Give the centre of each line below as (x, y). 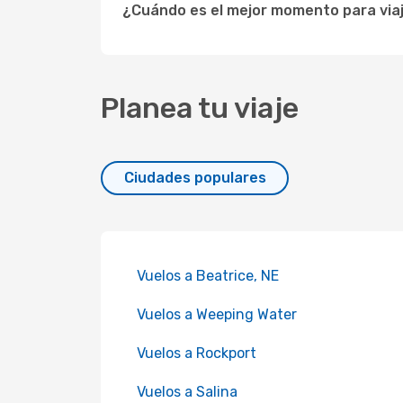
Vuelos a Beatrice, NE (208, 276)
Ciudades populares (195, 178)
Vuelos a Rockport (197, 353)
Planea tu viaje (200, 108)
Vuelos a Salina (187, 392)
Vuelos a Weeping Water (217, 314)
